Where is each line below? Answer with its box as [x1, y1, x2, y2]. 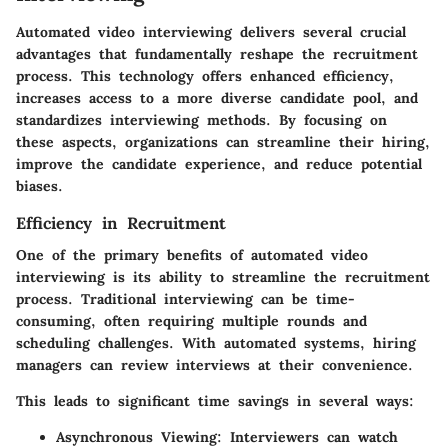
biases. [16, 176, 63, 195]
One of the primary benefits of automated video [16, 245, 368, 264]
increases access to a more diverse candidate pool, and [16, 88, 418, 107]
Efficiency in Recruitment [16, 212, 226, 233]
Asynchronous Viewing [56, 427, 217, 446]
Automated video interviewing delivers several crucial [16, 22, 406, 41]
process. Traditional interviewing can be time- [16, 289, 355, 308]
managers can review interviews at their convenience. [16, 355, 413, 374]
